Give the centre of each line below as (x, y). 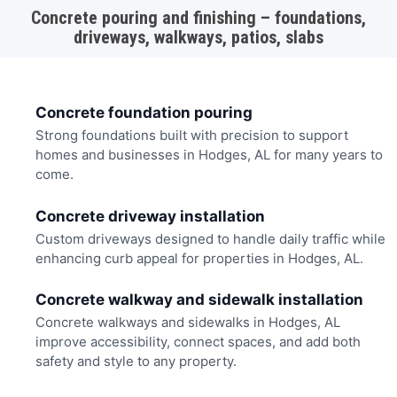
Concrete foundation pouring (144, 113)
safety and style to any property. (136, 362)
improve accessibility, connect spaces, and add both (198, 342)
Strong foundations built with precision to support (191, 136)
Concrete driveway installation (150, 216)
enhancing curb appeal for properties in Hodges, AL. (199, 258)
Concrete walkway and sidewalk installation (199, 300)
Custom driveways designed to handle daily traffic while (210, 238)
